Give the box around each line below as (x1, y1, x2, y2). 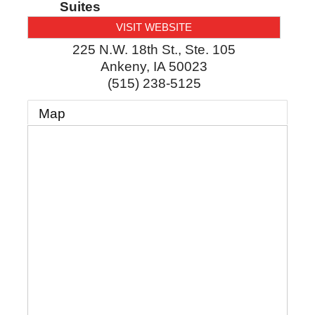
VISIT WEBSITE (116, 20, 192, 33)
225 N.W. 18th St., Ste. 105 (72, 41, 236, 57)
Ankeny (101, 58, 146, 74)
